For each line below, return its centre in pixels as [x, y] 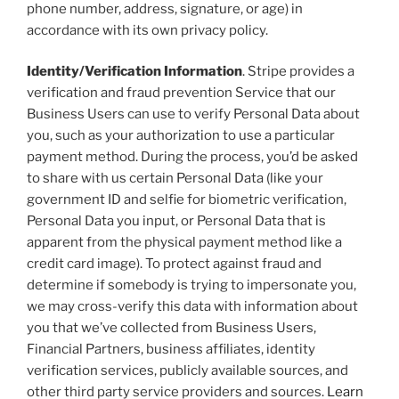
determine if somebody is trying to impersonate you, [191, 285]
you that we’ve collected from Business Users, [171, 328]
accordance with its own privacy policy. [147, 30]
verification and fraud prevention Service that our [181, 93]
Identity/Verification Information [134, 72]
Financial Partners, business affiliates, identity [171, 350]
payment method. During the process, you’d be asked [192, 157]
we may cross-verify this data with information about [192, 307]
